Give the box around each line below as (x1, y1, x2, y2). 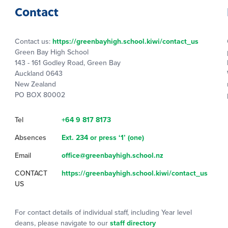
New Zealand (15, 79, 56, 90)
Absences (15, 132, 46, 143)
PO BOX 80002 (15, 90, 65, 100)
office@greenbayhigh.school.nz (62, 150, 163, 161)
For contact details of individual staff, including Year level (15, 207, 192, 218)
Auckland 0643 (15, 68, 63, 79)
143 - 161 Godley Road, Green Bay (15, 58, 121, 68)
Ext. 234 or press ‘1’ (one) (62, 132, 144, 143)
